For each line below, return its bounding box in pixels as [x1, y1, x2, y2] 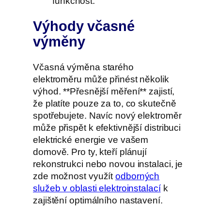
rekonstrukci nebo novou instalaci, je [33, 158, 183, 169]
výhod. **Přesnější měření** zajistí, [33, 86, 175, 96]
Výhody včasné [33, 18, 135, 34]
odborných [115, 170, 160, 181]
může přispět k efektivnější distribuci [33, 122, 181, 133]
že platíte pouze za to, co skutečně [33, 98, 176, 108]
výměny [33, 34, 85, 50]
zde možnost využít [33, 170, 116, 181]
